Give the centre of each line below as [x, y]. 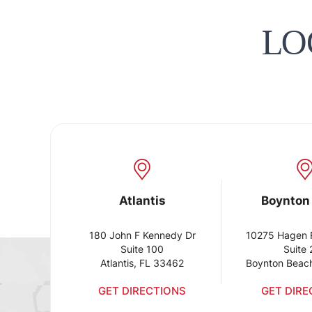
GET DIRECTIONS [142, 291]
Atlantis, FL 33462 [142, 263]
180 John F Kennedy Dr [142, 235]
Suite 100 [142, 249]
